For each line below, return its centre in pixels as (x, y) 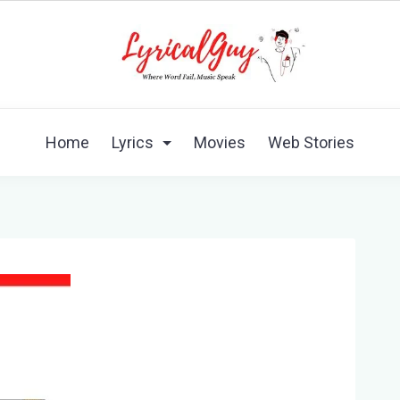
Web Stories (311, 142)
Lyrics (133, 142)
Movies (220, 142)
